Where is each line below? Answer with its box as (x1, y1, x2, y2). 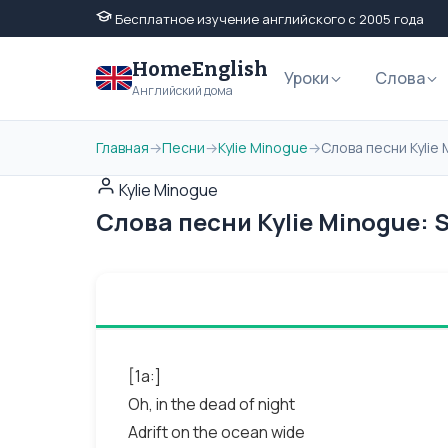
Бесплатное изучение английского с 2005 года (112, 10, 424, 28)
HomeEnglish (132, 57, 268, 81)
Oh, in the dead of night (128, 393, 295, 415)
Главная (96, 138, 149, 157)
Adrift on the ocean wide (128, 421, 305, 443)
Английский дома (132, 82, 233, 99)
